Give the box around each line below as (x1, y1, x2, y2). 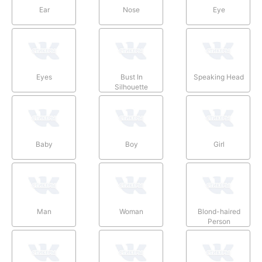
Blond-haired (197, 206, 240, 216)
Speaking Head (194, 72, 244, 81)
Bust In (120, 72, 143, 81)
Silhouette (115, 82, 149, 91)
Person (207, 216, 230, 226)
